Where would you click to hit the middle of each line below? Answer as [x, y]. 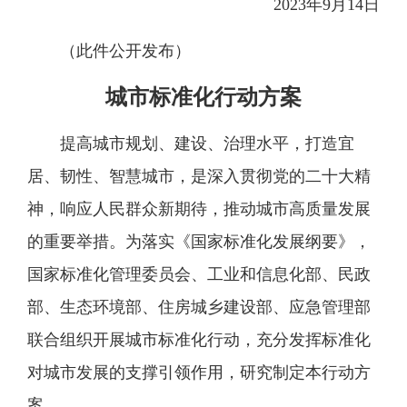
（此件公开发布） [125, 51]
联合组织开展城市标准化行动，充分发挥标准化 [199, 340]
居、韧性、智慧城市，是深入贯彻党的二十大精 [199, 176]
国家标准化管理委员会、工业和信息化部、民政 [199, 274]
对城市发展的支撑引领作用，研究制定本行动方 [199, 372]
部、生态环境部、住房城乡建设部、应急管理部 [199, 307]
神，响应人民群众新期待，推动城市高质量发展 [199, 209]
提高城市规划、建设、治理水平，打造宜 [207, 144]
